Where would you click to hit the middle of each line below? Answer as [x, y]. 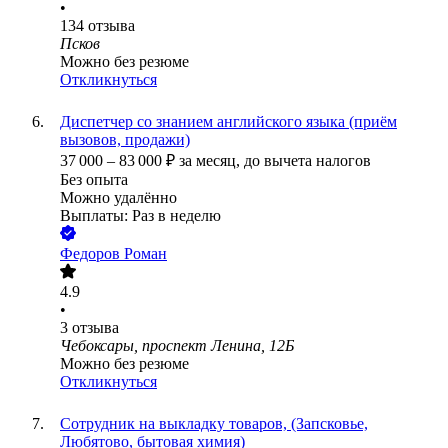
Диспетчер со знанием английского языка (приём [228, 122]
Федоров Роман [113, 254]
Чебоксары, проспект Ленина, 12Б [177, 346]
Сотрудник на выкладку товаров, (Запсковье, [214, 424]
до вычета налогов [307, 161]
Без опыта [94, 180]
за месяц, [211, 161]
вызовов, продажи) [125, 140]
